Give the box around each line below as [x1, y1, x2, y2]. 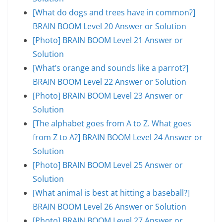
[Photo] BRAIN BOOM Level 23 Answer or [33, 90, 183, 101]
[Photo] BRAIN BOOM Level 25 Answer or [33, 159, 183, 170]
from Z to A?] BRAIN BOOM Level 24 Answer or [33, 131, 203, 143]
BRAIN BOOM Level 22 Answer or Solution [33, 76, 186, 87]
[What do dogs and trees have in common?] [33, 6, 195, 18]
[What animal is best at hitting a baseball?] [33, 187, 190, 198]
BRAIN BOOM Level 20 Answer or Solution [33, 20, 186, 32]
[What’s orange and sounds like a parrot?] [33, 62, 188, 73]
